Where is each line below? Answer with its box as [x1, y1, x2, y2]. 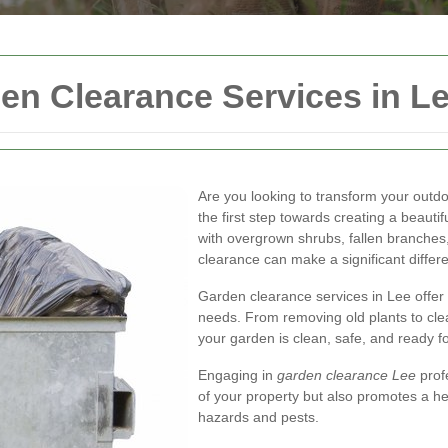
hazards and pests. [198, 409, 319, 425]
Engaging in [198, 367, 277, 383]
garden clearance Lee [277, 367, 416, 383]
